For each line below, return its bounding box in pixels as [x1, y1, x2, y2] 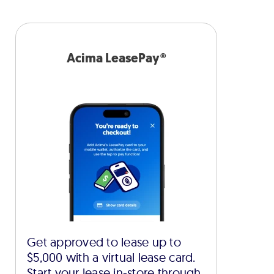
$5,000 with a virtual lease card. [27, 250, 196, 265]
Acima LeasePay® [67, 50, 166, 67]
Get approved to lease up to [27, 234, 182, 250]
